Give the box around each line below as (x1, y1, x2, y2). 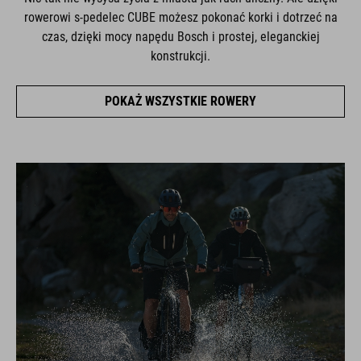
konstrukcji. (151, 48, 210, 64)
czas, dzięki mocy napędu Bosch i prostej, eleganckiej (41, 28, 320, 44)
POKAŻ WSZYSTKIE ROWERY (105, 93, 256, 109)
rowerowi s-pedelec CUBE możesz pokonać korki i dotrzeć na (23, 9, 338, 25)
